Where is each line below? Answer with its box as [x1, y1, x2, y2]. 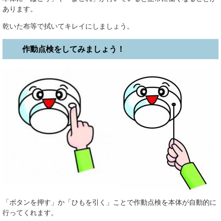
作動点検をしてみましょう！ [22, 44, 125, 53]
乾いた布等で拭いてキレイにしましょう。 [2, 22, 134, 31]
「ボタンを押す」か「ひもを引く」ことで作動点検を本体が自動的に [2, 198, 217, 206]
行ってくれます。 [2, 208, 58, 217]
